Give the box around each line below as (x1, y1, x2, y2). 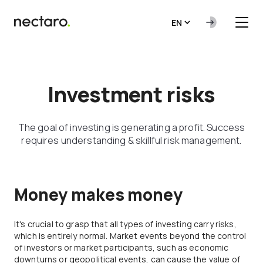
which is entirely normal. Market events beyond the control (14, 230, 247, 241)
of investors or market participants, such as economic (14, 242, 229, 253)
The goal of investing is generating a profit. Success (18, 121, 245, 134)
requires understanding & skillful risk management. (21, 134, 242, 147)
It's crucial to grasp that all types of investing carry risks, (14, 218, 237, 230)
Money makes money (14, 183, 183, 205)
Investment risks (47, 80, 216, 109)
